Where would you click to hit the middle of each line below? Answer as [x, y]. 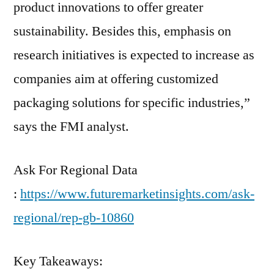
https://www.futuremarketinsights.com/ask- [137, 194]
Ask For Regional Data [76, 170]
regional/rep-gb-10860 [74, 218]
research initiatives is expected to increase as [134, 55]
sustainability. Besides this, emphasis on [122, 31]
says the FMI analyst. [71, 127]
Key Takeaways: [58, 261]
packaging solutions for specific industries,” [132, 103]
